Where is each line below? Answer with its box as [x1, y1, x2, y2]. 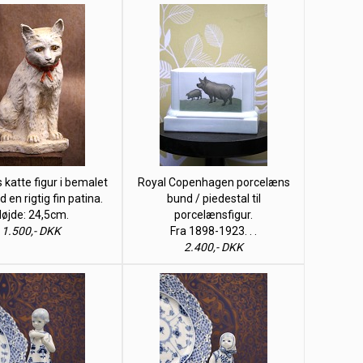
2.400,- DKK [184, 241, 243, 254]
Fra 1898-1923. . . [170, 224, 257, 237]
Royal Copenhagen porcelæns [137, 176, 290, 189]
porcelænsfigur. [174, 208, 253, 221]
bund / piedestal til [166, 192, 261, 205]
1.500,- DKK [2, 224, 61, 237]
